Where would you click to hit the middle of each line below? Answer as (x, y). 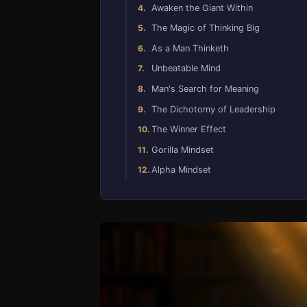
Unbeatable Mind (186, 69)
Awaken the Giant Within (202, 8)
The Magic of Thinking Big (206, 28)
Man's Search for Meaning (205, 88)
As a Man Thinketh (190, 48)
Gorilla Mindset (183, 149)
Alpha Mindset (181, 170)
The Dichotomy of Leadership (213, 109)
